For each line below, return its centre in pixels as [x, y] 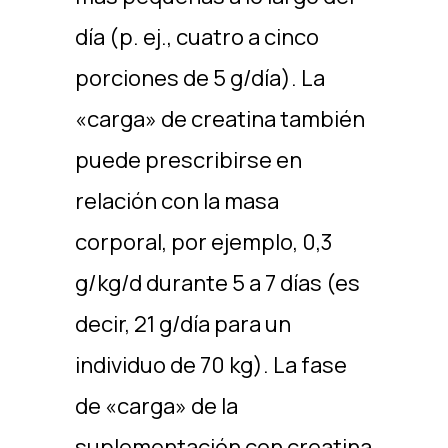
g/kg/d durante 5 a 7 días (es [217, 283]
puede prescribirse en [188, 160]
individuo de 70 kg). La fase [210, 365]
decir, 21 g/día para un [182, 324]
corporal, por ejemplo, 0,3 [203, 242]
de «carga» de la [156, 406]
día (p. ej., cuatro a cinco [196, 37]
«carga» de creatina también [219, 119]
